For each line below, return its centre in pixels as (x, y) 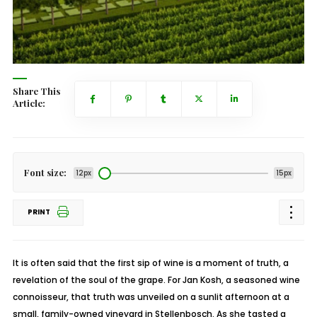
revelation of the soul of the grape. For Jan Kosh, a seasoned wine (156, 280)
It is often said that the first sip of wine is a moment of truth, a (150, 263)
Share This (36, 91)
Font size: (45, 172)
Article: (29, 103)
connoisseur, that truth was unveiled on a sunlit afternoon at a (151, 297)
